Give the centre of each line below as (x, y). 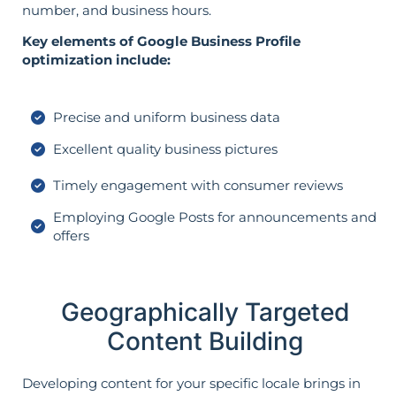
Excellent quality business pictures (165, 149)
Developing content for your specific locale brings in (191, 384)
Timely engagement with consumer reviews (198, 186)
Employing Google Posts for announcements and (215, 217)
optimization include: (96, 59)
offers (71, 236)
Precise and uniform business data (167, 118)
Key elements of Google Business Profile (161, 41)
